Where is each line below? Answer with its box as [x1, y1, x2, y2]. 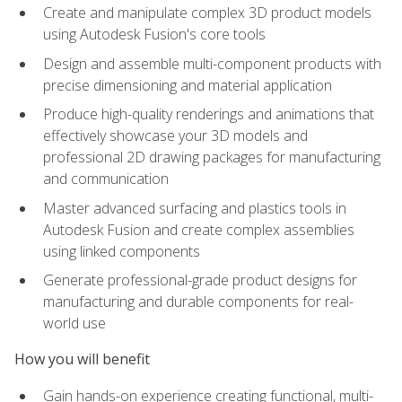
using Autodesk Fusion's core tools [43, 23, 266, 44]
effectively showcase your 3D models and [43, 126, 308, 146]
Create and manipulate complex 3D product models [43, 2, 371, 22]
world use [43, 313, 106, 334]
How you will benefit [14, 349, 150, 370]
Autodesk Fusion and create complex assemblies [43, 219, 354, 240]
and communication [43, 169, 169, 189]
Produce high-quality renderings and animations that [43, 104, 374, 125]
